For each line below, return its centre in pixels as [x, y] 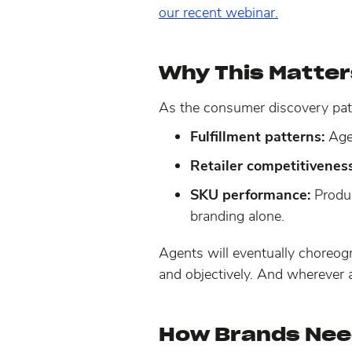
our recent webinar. [218, 12]
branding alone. [237, 216]
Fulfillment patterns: [259, 136]
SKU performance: [252, 194]
